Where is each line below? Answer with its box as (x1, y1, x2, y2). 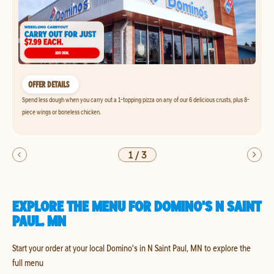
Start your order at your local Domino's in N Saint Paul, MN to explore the (12, 242, 251, 254)
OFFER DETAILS (28, 79, 69, 90)
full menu (12, 256, 43, 268)
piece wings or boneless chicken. (22, 107, 101, 116)
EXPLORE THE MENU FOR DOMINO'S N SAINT (12, 197, 261, 215)
